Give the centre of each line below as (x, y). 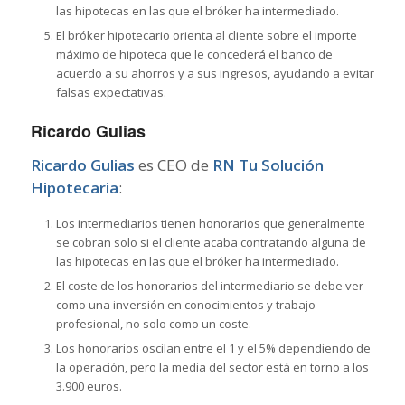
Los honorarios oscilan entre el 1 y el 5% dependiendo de (213, 348)
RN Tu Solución (268, 165)
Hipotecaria (74, 187)
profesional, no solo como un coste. (153, 323)
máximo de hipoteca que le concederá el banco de (194, 55)
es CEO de (173, 165)
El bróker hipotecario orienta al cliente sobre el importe (206, 36)
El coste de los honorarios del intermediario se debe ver (209, 285)
